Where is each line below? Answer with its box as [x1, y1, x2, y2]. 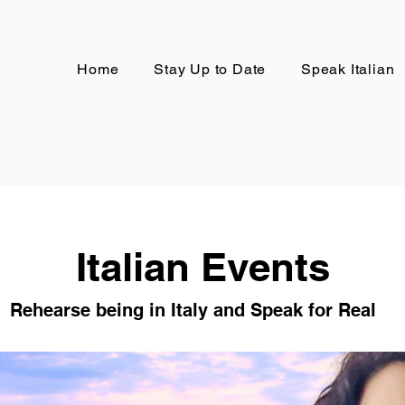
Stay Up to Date [154, 61, 267, 78]
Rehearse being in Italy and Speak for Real [10, 299, 381, 321]
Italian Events [75, 243, 330, 290]
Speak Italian [301, 61, 395, 78]
